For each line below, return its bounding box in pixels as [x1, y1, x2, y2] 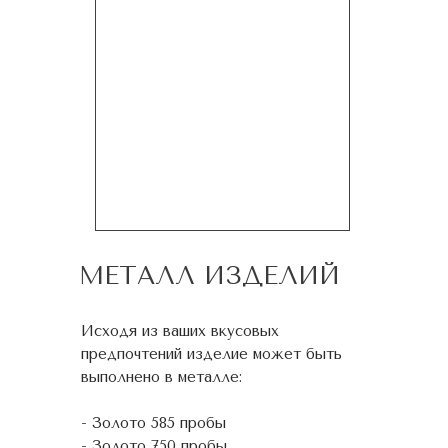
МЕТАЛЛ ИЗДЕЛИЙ [79, 261, 340, 290]
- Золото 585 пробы [81, 414, 226, 432]
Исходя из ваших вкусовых [81, 322, 279, 340]
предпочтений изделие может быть [81, 345, 342, 363]
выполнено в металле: [81, 368, 242, 386]
